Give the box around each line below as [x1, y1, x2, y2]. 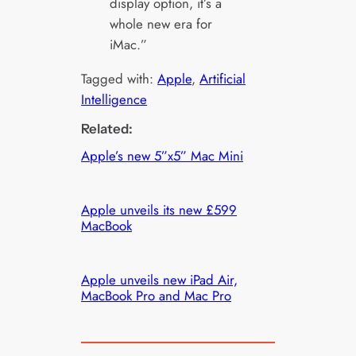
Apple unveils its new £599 [81, 200, 238, 220]
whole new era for [109, 14, 212, 34]
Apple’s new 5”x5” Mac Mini [81, 146, 244, 166]
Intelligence [81, 90, 148, 110]
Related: [81, 121, 133, 137]
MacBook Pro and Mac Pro [81, 286, 232, 306]
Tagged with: [81, 69, 158, 89]
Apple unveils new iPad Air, [81, 270, 238, 290]
